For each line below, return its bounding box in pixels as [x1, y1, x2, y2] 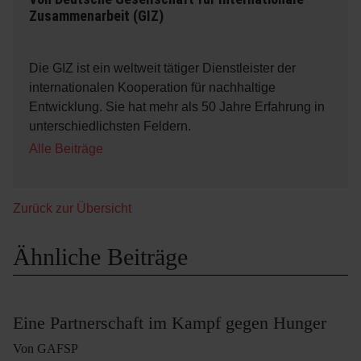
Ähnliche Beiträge [13, 243, 188, 270]
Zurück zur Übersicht [13, 201, 131, 215]
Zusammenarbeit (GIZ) [29, 6, 164, 24]
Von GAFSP [13, 341, 78, 355]
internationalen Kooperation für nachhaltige [29, 80, 276, 94]
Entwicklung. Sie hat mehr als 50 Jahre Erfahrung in [29, 99, 325, 114]
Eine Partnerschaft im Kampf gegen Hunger [13, 312, 326, 333]
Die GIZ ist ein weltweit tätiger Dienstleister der [29, 60, 296, 75]
